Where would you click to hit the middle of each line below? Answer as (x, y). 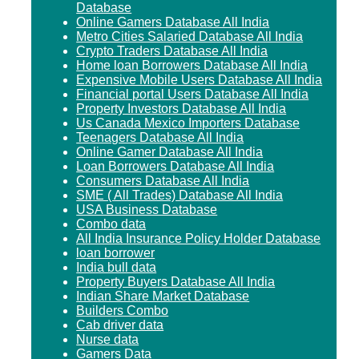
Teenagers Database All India (160, 137)
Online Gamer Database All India (170, 151)
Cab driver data (120, 325)
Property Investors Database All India (182, 108)
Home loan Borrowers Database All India (192, 65)
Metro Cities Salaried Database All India (190, 36)
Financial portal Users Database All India (193, 94)
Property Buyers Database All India (176, 281)
